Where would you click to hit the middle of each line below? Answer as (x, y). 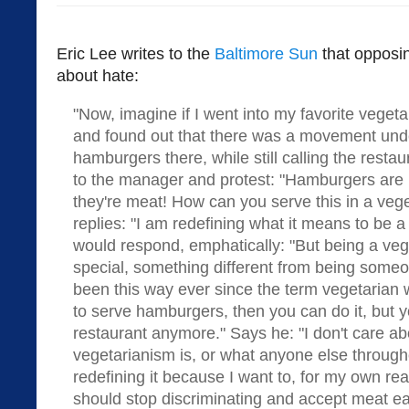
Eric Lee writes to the (136, 54)
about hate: (98, 76)
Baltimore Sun (266, 54)
